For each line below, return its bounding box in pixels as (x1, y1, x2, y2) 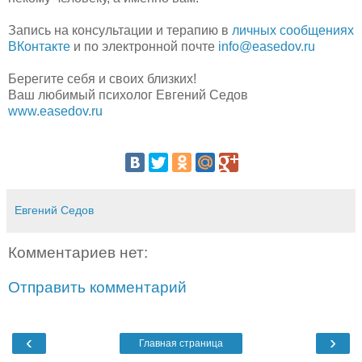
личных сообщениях (232, 23, 354, 37)
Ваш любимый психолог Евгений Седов (8, 87, 248, 102)
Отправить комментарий (8, 279, 187, 297)
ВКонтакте (8, 39, 70, 53)
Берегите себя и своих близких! (8, 71, 196, 86)
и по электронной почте (70, 39, 218, 53)
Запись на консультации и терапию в (8, 23, 232, 37)
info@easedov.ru (218, 39, 315, 53)
